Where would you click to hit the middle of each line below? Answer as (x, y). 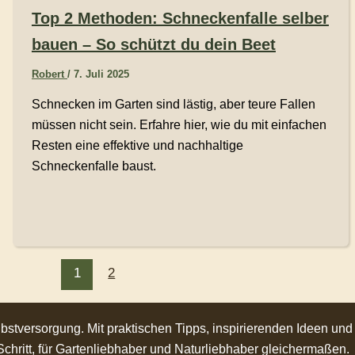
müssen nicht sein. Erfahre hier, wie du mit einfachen (179, 124)
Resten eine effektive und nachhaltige (137, 145)
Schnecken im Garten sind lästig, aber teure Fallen (173, 104)
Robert (49, 74)
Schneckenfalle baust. (94, 166)
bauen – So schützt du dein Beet (153, 44)
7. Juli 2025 (101, 74)
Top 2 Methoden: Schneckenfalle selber (180, 18)
